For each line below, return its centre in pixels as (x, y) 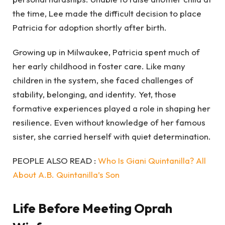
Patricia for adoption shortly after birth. (90, 28)
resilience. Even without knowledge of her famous (109, 122)
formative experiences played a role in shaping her (111, 108)
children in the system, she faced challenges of (103, 80)
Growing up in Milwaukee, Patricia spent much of (106, 52)
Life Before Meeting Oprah (92, 208)
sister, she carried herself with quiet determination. (112, 136)
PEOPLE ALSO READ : (55, 161)
